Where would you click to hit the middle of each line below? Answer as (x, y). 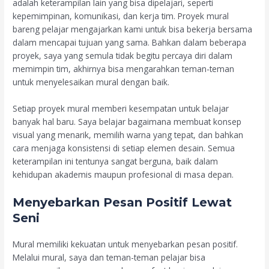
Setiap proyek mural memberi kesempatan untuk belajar (121, 108)
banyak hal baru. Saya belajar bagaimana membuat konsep (127, 121)
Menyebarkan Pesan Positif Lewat (122, 202)
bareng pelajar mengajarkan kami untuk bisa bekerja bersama (133, 29)
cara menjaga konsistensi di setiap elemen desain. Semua (124, 148)
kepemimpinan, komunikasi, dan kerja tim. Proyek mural (121, 16)
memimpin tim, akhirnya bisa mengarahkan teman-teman (124, 68)
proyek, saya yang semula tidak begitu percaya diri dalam (123, 55)
